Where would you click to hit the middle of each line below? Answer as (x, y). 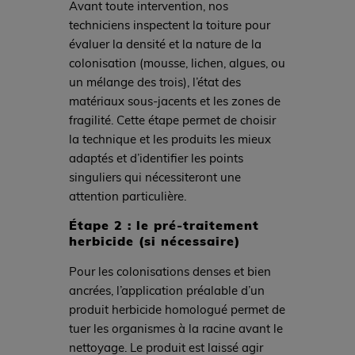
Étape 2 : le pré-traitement (164, 224)
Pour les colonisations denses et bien (170, 271)
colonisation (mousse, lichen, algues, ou (177, 63)
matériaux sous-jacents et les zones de (174, 101)
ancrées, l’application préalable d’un (166, 290)
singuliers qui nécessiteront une (155, 177)
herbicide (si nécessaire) (154, 240)
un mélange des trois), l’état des (155, 82)
